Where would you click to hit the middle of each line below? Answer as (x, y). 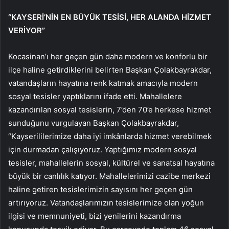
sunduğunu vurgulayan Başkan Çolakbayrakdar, (94, 123)
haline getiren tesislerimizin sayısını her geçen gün (100, 190)
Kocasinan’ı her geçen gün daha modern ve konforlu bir (108, 57)
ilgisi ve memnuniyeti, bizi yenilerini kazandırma (95, 216)
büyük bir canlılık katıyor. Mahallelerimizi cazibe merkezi (109, 176)
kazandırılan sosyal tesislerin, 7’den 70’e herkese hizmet (110, 110)
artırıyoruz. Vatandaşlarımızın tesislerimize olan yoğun (106, 203)
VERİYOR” (27, 31)
